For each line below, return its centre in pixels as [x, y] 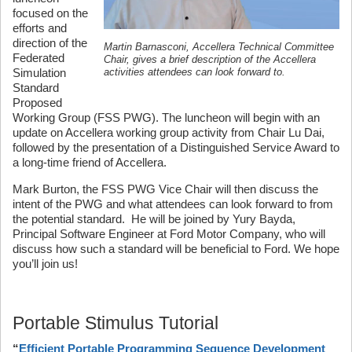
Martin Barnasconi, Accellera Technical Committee [219, 47]
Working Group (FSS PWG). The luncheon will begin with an [166, 117]
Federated [38, 58]
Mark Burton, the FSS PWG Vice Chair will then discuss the [165, 189]
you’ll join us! [45, 264]
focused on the [50, 13]
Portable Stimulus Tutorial [115, 323]
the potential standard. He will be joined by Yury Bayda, [154, 219]
